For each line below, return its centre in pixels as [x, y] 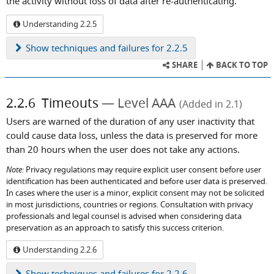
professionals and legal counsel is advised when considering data [124, 216]
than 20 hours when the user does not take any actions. [123, 150]
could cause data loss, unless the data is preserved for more [132, 135]
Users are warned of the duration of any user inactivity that [130, 121]
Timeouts [70, 103]
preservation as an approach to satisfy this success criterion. [115, 228]
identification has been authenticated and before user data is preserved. [137, 181]
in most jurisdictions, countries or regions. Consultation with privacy [130, 204]
